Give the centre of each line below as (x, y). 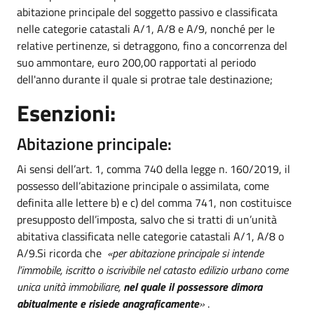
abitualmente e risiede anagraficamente (108, 303)
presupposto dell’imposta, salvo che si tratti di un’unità (147, 219)
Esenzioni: (69, 112)
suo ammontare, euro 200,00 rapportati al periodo (136, 62)
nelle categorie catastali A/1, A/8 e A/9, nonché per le (146, 28)
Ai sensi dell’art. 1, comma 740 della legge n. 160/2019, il (153, 169)
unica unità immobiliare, (70, 286)
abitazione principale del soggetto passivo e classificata (147, 12)
